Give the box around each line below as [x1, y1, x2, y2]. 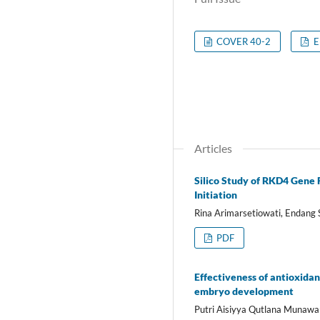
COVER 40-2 [214, 35, 271, 47]
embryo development [194, 284, 294, 297]
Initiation [194, 188, 237, 201]
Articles [194, 141, 232, 155]
